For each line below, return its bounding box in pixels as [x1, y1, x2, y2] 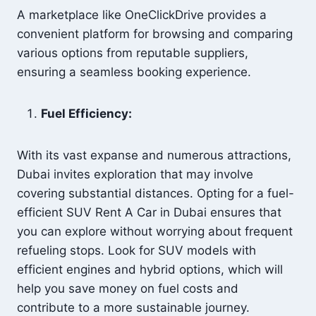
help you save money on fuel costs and [17, 281, 238, 296]
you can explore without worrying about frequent [17, 224, 293, 238]
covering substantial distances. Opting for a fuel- [17, 186, 294, 200]
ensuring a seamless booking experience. [17, 65, 251, 79]
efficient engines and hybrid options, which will [17, 262, 283, 276]
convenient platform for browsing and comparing [17, 27, 293, 41]
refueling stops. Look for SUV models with [17, 243, 256, 257]
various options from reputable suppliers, [17, 46, 248, 60]
